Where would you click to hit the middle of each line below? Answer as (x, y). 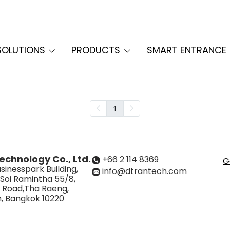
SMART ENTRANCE (187, 50)
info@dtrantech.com (145, 171)
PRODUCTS (96, 50)
